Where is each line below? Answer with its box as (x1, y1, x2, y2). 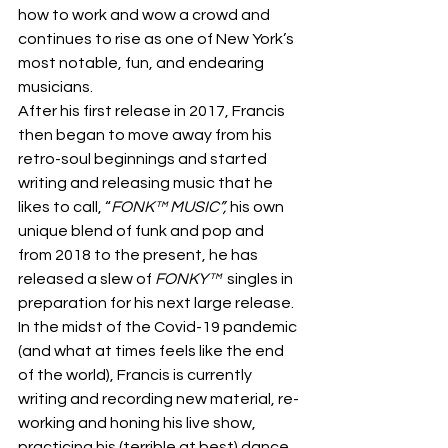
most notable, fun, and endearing (18, 55, 267, 71)
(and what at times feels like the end (18, 343, 287, 359)
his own (230, 199, 287, 215)
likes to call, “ (18, 199, 111, 215)
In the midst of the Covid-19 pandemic (18, 319, 300, 335)
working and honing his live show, (18, 415, 259, 431)
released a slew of (18, 271, 155, 287)
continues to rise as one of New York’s (18, 31, 297, 47)
